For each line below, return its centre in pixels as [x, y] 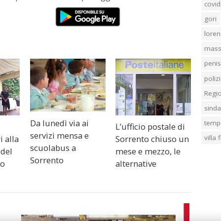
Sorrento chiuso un [152, 139]
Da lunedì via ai [59, 123]
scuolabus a [53, 148]
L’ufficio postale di [150, 127]
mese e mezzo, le [148, 151]
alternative [136, 164]
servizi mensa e [59, 136]
